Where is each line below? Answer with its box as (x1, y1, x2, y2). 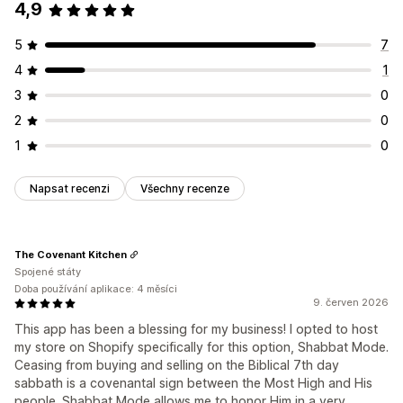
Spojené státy (14, 265, 81, 279)
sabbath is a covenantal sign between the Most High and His (14, 375, 372, 391)
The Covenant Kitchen (14, 247, 127, 261)
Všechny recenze (140, 182, 229, 196)
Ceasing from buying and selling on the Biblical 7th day (14, 357, 339, 373)
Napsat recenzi (30, 182, 110, 196)
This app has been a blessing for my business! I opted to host (14, 321, 378, 337)
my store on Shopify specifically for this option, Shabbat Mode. (14, 339, 389, 355)
